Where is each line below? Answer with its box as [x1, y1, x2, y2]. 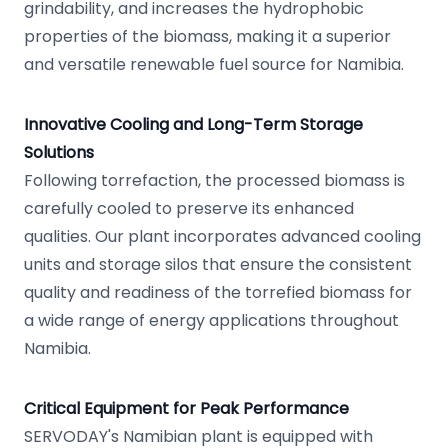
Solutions [24, 141, 94, 164]
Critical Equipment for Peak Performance [24, 397, 349, 420]
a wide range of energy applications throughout [24, 309, 399, 332]
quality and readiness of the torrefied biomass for [24, 281, 412, 304]
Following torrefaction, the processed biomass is [24, 169, 405, 192]
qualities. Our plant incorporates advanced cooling [24, 225, 421, 248]
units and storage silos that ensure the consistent [24, 253, 412, 276]
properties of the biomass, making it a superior [24, 25, 391, 48]
